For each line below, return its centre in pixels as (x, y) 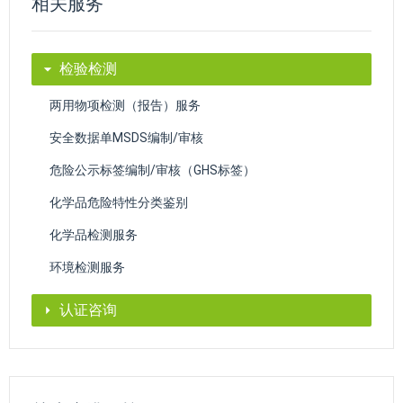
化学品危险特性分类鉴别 (119, 202)
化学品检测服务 (94, 234)
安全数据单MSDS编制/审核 (126, 137)
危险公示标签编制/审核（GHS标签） (152, 170)
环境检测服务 (87, 267)
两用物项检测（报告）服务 (125, 105)
